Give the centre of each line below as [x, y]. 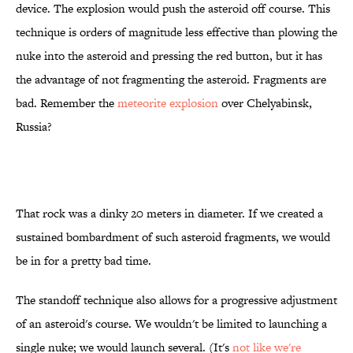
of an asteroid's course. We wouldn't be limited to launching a [171, 324]
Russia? [34, 127]
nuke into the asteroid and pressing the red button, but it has [169, 56]
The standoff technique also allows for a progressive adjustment [176, 300]
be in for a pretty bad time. [84, 261]
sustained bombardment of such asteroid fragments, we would [173, 237]
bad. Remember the [67, 103]
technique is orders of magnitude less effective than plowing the [176, 32]
